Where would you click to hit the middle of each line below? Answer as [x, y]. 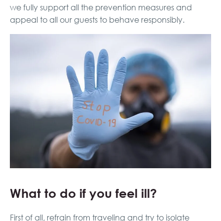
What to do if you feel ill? [83, 193]
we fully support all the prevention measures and [101, 7]
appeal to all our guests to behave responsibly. [97, 19]
